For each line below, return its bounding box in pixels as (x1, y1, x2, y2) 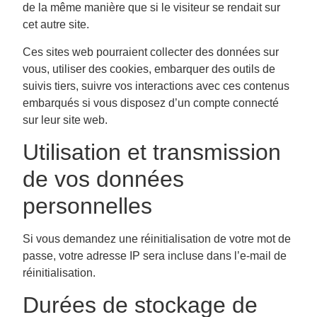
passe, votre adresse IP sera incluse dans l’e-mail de (23, 249, 287, 262)
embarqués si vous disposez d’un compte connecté (23, 96, 279, 109)
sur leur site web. (23, 113, 108, 126)
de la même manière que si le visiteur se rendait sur (23, 1, 280, 14)
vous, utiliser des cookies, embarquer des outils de (23, 62, 275, 75)
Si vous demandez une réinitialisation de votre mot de (23, 232, 291, 245)
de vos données (23, 166, 184, 192)
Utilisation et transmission (23, 139, 281, 165)
